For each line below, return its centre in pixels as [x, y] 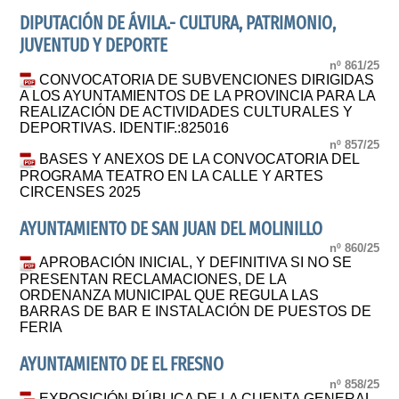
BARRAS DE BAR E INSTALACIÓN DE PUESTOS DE [196, 311]
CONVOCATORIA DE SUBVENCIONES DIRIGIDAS [207, 79]
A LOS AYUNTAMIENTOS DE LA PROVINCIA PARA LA [198, 96]
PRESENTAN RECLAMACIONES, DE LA [153, 279]
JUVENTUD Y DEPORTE [94, 46]
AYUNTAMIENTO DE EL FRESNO [122, 365]
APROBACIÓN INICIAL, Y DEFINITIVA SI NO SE [196, 263]
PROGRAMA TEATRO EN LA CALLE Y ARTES [172, 175]
